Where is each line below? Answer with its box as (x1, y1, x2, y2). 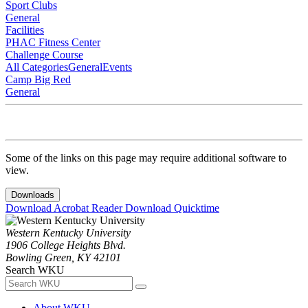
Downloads (11, 190, 54, 201)
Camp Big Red (5, 74, 71, 86)
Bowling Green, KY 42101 (5, 252, 121, 264)
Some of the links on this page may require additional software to (5, 152, 287, 164)
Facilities (5, 24, 44, 36)
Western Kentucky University (5, 227, 131, 239)
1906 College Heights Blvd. (5, 239, 126, 252)
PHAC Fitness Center (5, 36, 100, 49)
